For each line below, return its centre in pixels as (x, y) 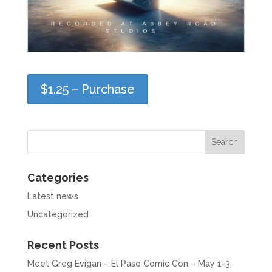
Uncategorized (58, 214)
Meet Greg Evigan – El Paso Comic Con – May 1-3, (129, 263)
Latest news (53, 196)
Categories (58, 177)
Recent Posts (63, 245)
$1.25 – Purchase (87, 89)
